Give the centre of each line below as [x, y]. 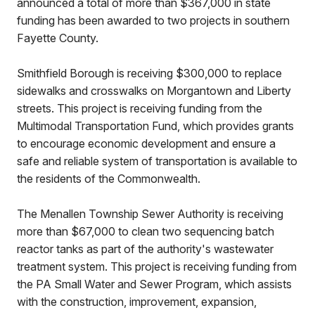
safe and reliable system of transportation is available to [157, 161]
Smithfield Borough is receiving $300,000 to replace [149, 73]
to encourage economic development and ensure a [146, 143]
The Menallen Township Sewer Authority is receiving [150, 214]
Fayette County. [58, 38]
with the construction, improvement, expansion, [137, 302]
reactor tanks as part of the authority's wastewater [145, 249]
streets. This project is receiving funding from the [140, 108]
